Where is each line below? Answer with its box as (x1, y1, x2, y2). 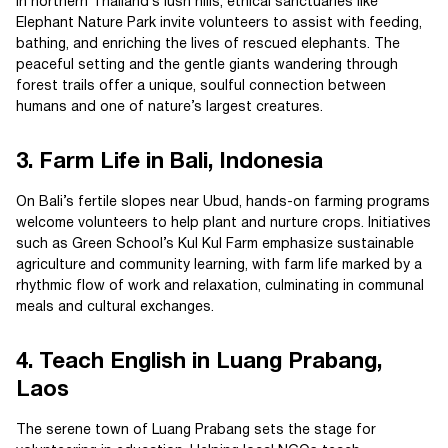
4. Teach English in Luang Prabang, (16, 352, 382, 373)
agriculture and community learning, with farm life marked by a (16, 259, 422, 273)
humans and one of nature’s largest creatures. (16, 101, 323, 115)
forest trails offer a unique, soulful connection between (16, 80, 386, 94)
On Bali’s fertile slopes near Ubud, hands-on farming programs (16, 196, 430, 210)
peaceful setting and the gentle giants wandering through (16, 59, 398, 73)
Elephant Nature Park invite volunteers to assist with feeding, (16, 17, 422, 31)
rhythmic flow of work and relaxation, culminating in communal (16, 280, 424, 294)
